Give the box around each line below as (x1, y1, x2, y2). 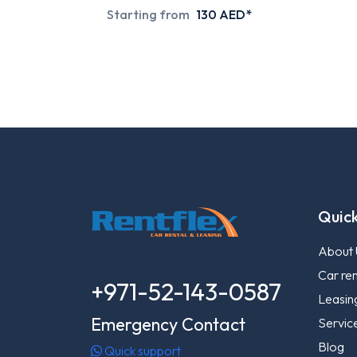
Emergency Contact (91, 313, 245, 336)
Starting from (107, 6, 190, 23)
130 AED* (196, 6, 252, 23)
